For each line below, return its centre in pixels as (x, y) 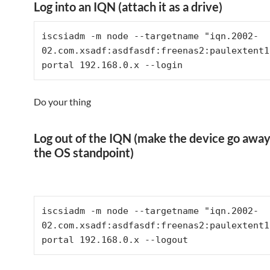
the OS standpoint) (84, 152)
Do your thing (62, 102)
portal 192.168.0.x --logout (115, 240)
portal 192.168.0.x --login (112, 65)
